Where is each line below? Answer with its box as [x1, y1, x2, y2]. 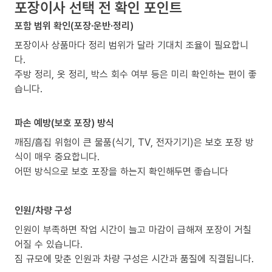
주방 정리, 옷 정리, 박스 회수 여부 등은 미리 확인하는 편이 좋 [15, 67, 257, 81]
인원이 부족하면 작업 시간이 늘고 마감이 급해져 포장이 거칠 [15, 222, 251, 236]
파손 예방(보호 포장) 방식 [15, 115, 114, 129]
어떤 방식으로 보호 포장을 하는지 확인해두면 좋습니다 [15, 164, 228, 178]
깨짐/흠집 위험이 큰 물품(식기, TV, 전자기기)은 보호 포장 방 [15, 135, 254, 149]
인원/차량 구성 [15, 203, 72, 217]
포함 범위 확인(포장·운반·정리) [15, 18, 134, 32]
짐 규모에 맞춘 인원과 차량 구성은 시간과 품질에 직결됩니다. [15, 251, 254, 265]
